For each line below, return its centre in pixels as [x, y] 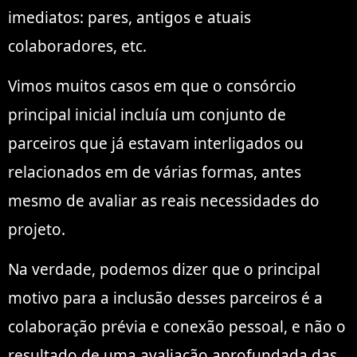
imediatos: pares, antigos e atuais [129, 17]
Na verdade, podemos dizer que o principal [164, 270]
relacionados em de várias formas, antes [155, 173]
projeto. [37, 230]
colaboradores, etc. [77, 46]
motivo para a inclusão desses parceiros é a [165, 298]
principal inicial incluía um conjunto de [147, 115]
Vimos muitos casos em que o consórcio [152, 86]
